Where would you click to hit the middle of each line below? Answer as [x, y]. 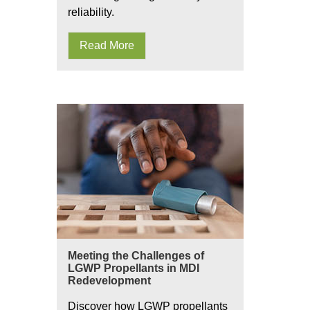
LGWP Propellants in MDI [134, 268]
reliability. [91, 12]
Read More [107, 45]
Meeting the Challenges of [136, 256]
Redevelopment [109, 281]
